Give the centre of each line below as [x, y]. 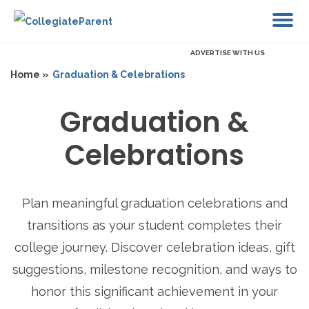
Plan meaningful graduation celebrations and [154, 203]
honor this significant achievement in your [154, 291]
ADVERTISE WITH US [228, 53]
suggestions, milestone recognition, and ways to [154, 269]
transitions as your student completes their [154, 225]
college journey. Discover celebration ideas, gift [154, 247]
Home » [30, 74]
